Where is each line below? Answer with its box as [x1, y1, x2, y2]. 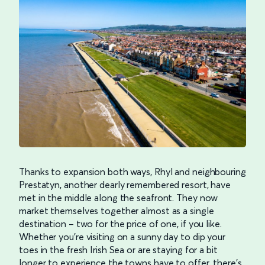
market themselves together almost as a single [19, 204, 214, 216]
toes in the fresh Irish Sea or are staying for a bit [19, 243, 218, 256]
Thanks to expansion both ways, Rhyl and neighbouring [19, 165, 246, 177]
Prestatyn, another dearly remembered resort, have [19, 178, 231, 190]
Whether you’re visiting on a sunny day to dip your [19, 230, 225, 243]
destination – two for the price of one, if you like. [19, 217, 222, 230]
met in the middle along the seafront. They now [19, 191, 218, 203]
